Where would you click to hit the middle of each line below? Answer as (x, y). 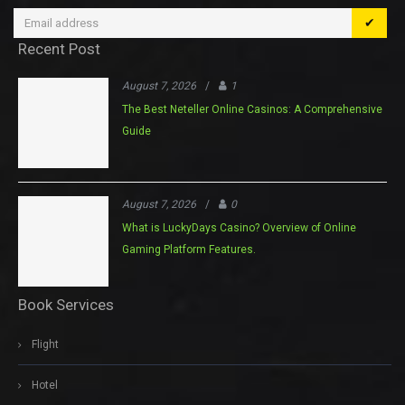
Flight (45, 345)
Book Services (66, 305)
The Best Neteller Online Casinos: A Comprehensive (252, 110)
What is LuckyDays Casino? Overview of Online (239, 228)
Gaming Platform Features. (189, 250)
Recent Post (59, 49)
